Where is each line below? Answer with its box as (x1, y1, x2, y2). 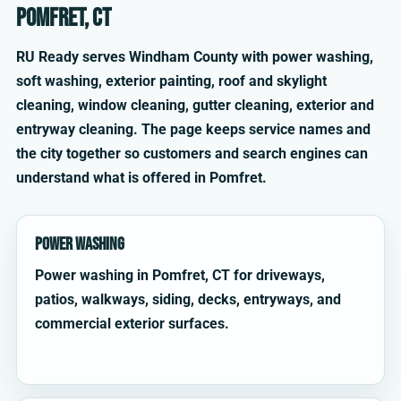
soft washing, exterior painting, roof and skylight (16, 73, 327, 90)
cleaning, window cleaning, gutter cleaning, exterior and (16, 97, 374, 115)
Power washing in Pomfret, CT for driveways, (35, 267, 325, 285)
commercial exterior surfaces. (35, 315, 229, 333)
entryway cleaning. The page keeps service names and (16, 121, 371, 139)
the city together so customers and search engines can (16, 145, 368, 163)
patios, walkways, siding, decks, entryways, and (35, 291, 341, 309)
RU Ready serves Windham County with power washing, (16, 48, 373, 66)
